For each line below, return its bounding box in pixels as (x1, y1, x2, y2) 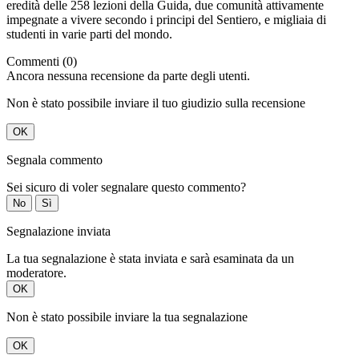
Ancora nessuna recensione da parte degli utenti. (6, 69, 250, 83)
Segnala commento (6, 153, 103, 167)
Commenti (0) (6, 54, 77, 69)
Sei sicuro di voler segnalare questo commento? (6, 180, 246, 195)
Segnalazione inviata (6, 224, 111, 239)
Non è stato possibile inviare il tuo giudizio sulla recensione (6, 96, 305, 111)
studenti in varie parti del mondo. (6, 27, 172, 42)
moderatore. (6, 266, 67, 280)
